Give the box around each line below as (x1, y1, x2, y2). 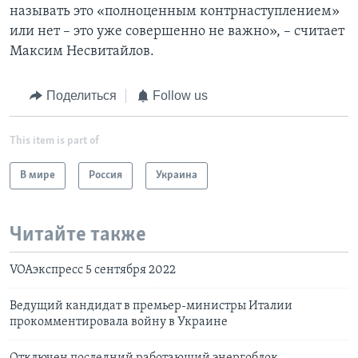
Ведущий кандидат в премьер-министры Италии (10, 300, 292, 313)
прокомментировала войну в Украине (10, 316, 228, 329)
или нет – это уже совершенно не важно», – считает (10, 24, 344, 40)
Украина (156, 169, 197, 181)
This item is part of (10, 134, 99, 147)
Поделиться (46, 89, 117, 103)
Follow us (153, 89, 208, 103)
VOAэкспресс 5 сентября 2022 (10, 264, 178, 277)
